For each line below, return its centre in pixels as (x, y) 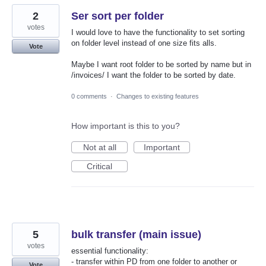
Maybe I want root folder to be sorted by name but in (161, 65)
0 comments (89, 96)
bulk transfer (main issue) (136, 234)
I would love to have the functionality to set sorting (158, 33)
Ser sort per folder (118, 16)
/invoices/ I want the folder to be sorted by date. (153, 75)
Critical (99, 166)
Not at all (99, 147)
